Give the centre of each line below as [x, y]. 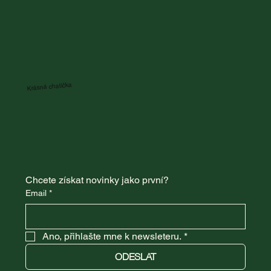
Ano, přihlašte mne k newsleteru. [112, 236]
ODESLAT [135, 256]
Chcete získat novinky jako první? [97, 180]
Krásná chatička [50, 87]
